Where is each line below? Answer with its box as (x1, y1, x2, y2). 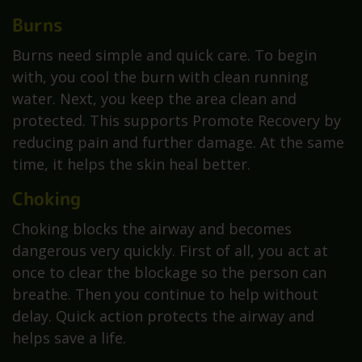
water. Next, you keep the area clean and (12, 88, 297, 108)
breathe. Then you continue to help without (12, 284, 318, 304)
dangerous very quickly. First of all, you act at (12, 240, 328, 260)
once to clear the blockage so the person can (12, 262, 326, 282)
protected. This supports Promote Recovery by (12, 110, 341, 130)
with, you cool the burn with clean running (12, 66, 309, 86)
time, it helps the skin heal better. (12, 154, 250, 174)
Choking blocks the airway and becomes (12, 218, 292, 238)
